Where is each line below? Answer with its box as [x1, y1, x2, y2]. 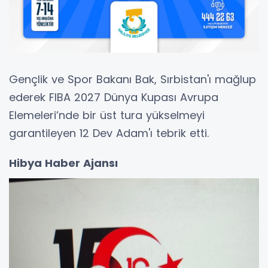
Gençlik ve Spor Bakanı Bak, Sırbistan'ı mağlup [9, 72, 256, 87]
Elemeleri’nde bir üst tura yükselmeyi [9, 108, 205, 123]
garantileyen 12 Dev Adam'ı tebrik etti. [9, 126, 212, 141]
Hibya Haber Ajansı [9, 156, 118, 171]
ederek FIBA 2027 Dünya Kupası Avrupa [9, 90, 218, 105]
